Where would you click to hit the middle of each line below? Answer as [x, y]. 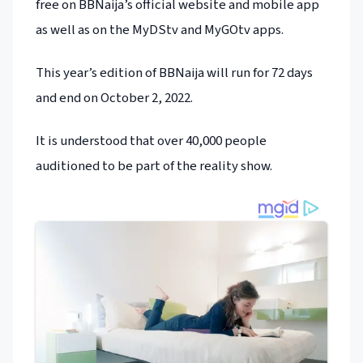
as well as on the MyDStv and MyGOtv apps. [160, 30]
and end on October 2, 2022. [114, 98]
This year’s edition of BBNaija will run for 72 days [174, 73]
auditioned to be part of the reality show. [154, 167]
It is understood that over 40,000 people [151, 141]
